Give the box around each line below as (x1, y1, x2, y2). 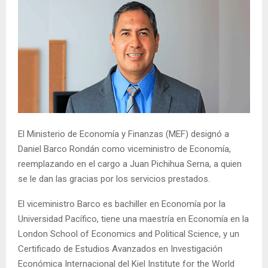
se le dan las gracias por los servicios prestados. (18, 173, 210, 184)
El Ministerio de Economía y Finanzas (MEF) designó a (18, 128, 229, 139)
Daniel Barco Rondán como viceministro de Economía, (18, 143, 231, 154)
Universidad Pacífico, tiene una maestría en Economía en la (18, 213, 249, 224)
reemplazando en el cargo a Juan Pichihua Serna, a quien (18, 158, 242, 169)
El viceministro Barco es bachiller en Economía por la (18, 198, 226, 209)
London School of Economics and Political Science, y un (18, 228, 239, 239)
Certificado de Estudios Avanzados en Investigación (18, 243, 223, 254)
